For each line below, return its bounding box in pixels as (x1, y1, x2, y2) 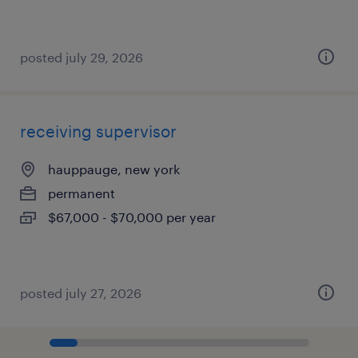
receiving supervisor (20, 121, 177, 141)
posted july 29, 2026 (20, 50, 143, 65)
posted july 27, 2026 (20, 285, 141, 300)
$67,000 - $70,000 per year (48, 209, 216, 225)
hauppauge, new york (48, 161, 180, 177)
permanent (48, 185, 115, 201)
